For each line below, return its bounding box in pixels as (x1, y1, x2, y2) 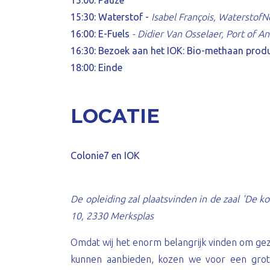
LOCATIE (71, 104, 160, 128)
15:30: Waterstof (71, 11, 143, 22)
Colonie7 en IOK (71, 150, 140, 161)
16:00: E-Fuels (71, 28, 130, 39)
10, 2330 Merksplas (71, 210, 154, 221)
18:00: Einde (71, 62, 122, 73)
